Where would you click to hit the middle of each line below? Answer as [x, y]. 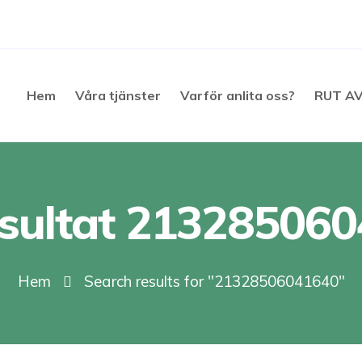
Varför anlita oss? [238, 95]
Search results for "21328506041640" [214, 281]
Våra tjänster [118, 95]
